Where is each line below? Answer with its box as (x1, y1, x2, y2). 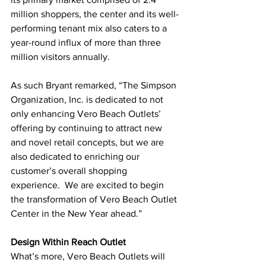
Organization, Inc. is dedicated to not (11, 94, 166, 104)
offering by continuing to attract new (11, 122, 164, 133)
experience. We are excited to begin (11, 179, 166, 190)
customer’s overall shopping (11, 165, 129, 176)
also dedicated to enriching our (11, 151, 142, 161)
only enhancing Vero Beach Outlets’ (11, 108, 163, 119)
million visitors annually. (11, 51, 112, 62)
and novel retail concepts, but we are (11, 137, 166, 147)
